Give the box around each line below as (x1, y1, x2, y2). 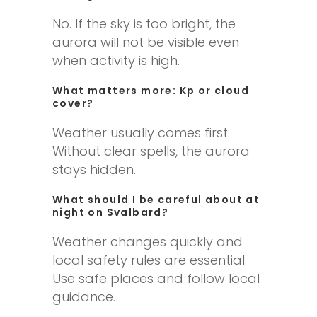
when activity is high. (52, 51, 180, 69)
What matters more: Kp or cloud (52, 83, 249, 98)
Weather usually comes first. (52, 123, 230, 142)
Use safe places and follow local (52, 269, 260, 287)
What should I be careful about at (52, 192, 260, 207)
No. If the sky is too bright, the (52, 14, 236, 33)
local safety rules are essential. (52, 250, 247, 269)
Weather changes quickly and (52, 232, 243, 250)
